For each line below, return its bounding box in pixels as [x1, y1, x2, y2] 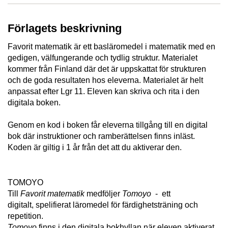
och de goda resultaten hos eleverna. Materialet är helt [8, 75, 203, 84]
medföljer [84, 189, 122, 198]
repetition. [8, 212, 43, 221]
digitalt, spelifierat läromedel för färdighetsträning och [8, 201, 198, 210]
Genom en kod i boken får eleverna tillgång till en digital [8, 120, 208, 129]
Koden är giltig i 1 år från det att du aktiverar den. [8, 142, 182, 152]
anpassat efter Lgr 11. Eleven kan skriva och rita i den [8, 87, 199, 96]
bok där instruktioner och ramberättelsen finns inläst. [8, 131, 195, 140]
